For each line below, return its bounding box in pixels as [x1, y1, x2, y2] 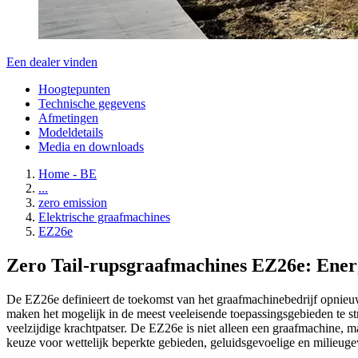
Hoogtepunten [38, 82, 110, 96]
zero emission [38, 196, 107, 209]
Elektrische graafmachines [38, 210, 170, 224]
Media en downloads [38, 140, 144, 153]
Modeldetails [38, 125, 103, 139]
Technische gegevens [38, 97, 145, 110]
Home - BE [38, 167, 97, 181]
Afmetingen [38, 111, 98, 125]
